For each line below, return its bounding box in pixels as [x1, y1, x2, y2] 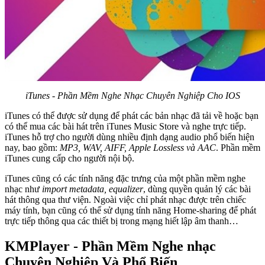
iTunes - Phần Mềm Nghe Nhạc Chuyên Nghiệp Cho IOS [25, 91, 240, 101]
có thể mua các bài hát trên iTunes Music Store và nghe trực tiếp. [5, 121, 246, 132]
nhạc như [5, 184, 42, 195]
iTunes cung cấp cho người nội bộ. [5, 153, 137, 164]
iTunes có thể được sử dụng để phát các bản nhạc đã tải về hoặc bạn [5, 111, 258, 121]
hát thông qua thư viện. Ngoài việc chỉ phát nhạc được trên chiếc [5, 195, 246, 205]
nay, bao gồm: [5, 143, 60, 153]
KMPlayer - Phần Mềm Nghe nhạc [5, 238, 216, 254]
